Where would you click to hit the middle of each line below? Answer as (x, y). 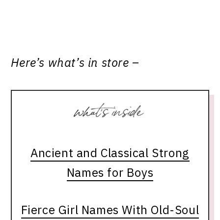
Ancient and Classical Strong (110, 152)
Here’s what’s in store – (77, 62)
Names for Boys (110, 172)
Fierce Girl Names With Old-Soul (110, 209)
